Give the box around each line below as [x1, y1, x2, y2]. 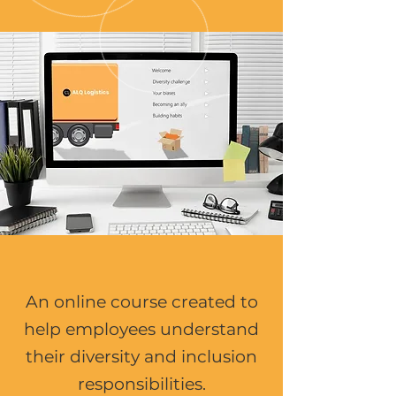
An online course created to [25, 292, 258, 312]
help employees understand [24, 319, 259, 339]
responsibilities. [77, 374, 206, 394]
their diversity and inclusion [26, 346, 257, 367]
